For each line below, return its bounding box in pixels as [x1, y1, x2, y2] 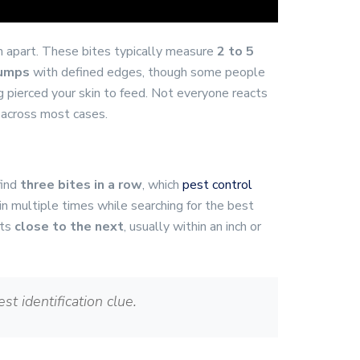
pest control [182, 176, 252, 194]
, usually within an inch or [124, 218, 261, 235]
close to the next [14, 218, 124, 235]
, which [142, 176, 182, 194]
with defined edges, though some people [30, 63, 265, 81]
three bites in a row [20, 176, 142, 194]
